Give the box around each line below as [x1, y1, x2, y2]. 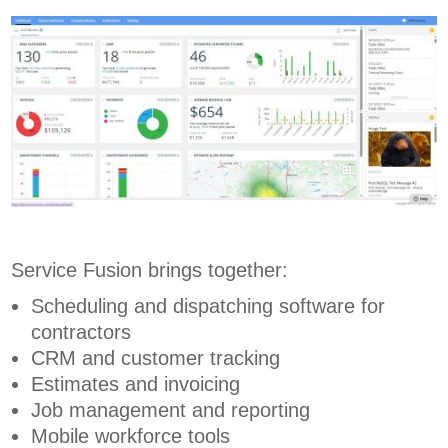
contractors [31, 321, 132, 344]
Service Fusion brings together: [11, 259, 289, 282]
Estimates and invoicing [31, 373, 241, 396]
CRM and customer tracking [31, 347, 281, 370]
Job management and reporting [31, 399, 311, 422]
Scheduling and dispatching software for [31, 295, 386, 318]
